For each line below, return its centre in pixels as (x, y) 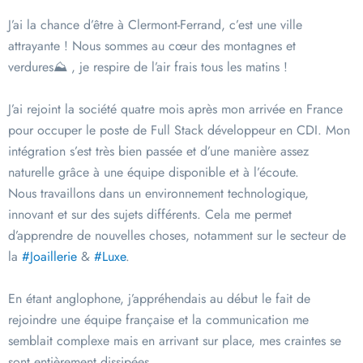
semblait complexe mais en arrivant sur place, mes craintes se (175, 341)
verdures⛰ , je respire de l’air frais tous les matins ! (148, 67)
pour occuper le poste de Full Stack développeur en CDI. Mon (179, 130)
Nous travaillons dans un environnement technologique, (158, 194)
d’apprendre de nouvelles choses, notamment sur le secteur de (177, 236)
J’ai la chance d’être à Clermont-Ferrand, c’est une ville (155, 25)
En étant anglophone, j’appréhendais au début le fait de (159, 299)
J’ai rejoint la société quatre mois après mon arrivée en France (175, 109)
